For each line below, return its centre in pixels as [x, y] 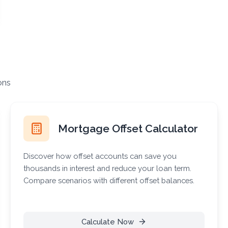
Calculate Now [107, 221]
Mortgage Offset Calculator [128, 128]
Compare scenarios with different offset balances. [109, 180]
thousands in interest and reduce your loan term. [108, 168]
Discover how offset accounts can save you [100, 156]
